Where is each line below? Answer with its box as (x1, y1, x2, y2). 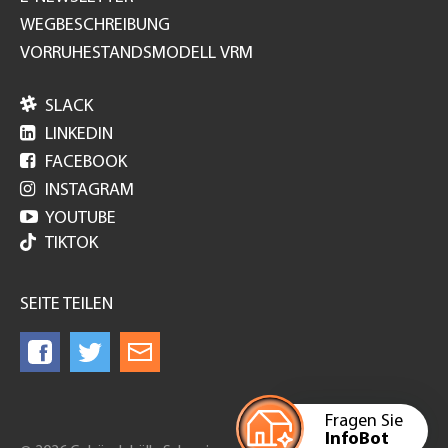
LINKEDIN (45, 124, 113, 144)
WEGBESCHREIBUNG (20, 15, 170, 35)
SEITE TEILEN (20, 294, 113, 314)
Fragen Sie (325, 411, 403, 431)
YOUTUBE (45, 208, 116, 228)
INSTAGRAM (45, 180, 134, 200)
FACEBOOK (45, 152, 127, 172)
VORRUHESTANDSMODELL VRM (20, 43, 253, 63)
